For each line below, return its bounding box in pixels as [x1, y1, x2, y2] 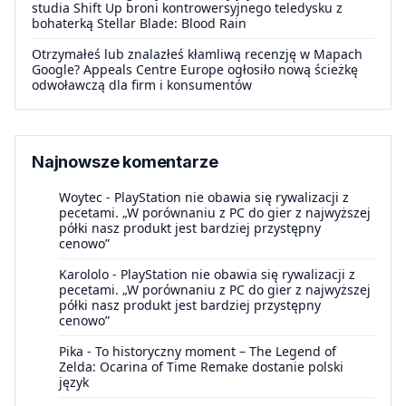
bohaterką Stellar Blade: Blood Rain [32, 14, 246, 33]
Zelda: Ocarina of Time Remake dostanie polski [59, 358, 343, 376]
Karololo [59, 266, 109, 284]
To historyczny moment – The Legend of [95, 343, 336, 361]
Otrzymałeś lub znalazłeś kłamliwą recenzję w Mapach [32, 45, 362, 63]
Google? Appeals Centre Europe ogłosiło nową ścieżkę [32, 61, 358, 79]
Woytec [59, 188, 102, 207]
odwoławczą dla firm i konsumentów [32, 76, 252, 94]
